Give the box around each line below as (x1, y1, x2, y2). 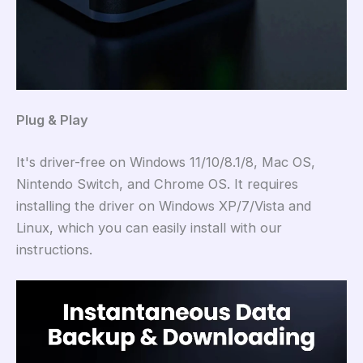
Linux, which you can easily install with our (16, 219, 282, 236)
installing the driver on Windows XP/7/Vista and (16, 197, 311, 214)
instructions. (16, 241, 92, 258)
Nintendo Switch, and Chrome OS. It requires (16, 175, 298, 192)
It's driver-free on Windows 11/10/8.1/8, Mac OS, (16, 153, 315, 170)
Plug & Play (16, 112, 88, 129)
